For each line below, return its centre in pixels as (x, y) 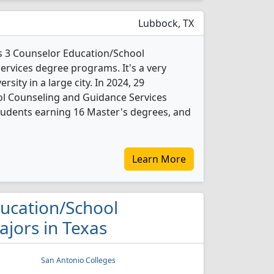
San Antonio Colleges (79, 260)
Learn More (159, 159)
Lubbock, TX (165, 23)
